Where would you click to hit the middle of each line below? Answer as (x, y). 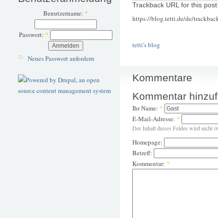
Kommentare (162, 78)
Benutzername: (64, 13)
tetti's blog (146, 45)
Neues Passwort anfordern (61, 58)
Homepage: (148, 142)
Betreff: (143, 153)
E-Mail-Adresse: (154, 118)
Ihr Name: (146, 108)
